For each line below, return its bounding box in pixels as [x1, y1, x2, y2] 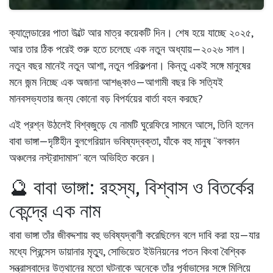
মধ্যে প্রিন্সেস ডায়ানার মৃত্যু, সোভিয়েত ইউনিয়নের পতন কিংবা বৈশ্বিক [9, 244, 246, 259]
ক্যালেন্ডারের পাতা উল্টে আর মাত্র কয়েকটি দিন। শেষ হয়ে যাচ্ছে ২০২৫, [9, 26, 253, 40]
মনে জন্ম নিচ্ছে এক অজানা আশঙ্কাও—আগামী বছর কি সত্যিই [9, 75, 223, 90]
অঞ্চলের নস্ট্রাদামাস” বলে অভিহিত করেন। [9, 151, 156, 165]
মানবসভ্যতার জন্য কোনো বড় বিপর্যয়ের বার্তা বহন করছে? [9, 91, 203, 106]
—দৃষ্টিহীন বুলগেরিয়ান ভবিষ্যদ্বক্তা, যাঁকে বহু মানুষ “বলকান [39, 134, 239, 149]
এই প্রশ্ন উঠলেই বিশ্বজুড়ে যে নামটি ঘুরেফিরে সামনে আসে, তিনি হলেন [9, 118, 253, 132]
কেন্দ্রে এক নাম [9, 197, 101, 224]
